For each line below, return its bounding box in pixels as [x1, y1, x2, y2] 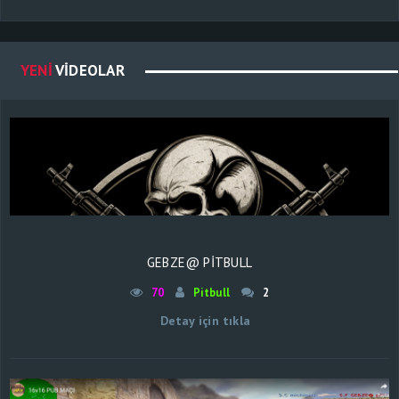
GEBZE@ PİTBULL [147, 253, 252, 271]
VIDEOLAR [52, 60, 125, 80]
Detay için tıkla [149, 312, 250, 329]
